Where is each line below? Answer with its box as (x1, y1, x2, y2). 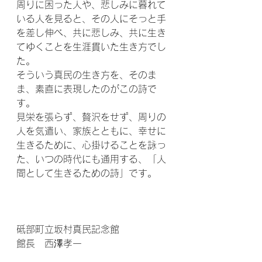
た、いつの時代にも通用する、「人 (16, 154, 166, 164)
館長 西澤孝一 (16, 239, 82, 248)
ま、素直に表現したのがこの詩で (16, 84, 157, 94)
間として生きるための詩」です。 (16, 168, 157, 178)
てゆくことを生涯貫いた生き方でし (16, 42, 166, 51)
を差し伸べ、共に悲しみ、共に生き (16, 28, 166, 37)
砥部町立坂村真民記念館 (16, 225, 119, 234)
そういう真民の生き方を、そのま (16, 70, 157, 80)
